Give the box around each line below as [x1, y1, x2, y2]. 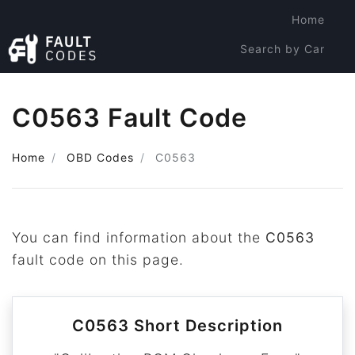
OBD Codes [67, 151, 134, 164]
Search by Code [230, 71, 325, 85]
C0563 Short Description [72, 316, 283, 335]
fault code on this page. [12, 251, 184, 268]
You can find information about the [12, 229, 265, 246]
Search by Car [240, 42, 325, 55]
